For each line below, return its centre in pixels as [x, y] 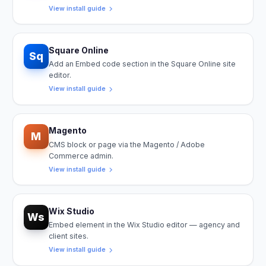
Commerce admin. [81, 156]
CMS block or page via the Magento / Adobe [126, 144]
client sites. [68, 236]
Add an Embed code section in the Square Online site [142, 64]
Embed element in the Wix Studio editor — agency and [144, 225]
